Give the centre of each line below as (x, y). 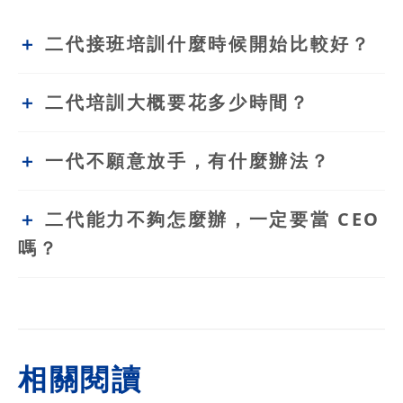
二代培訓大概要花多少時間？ (178, 102)
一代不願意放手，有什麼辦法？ (188, 160)
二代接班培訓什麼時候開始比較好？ (208, 43)
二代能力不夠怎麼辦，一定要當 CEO (213, 219)
